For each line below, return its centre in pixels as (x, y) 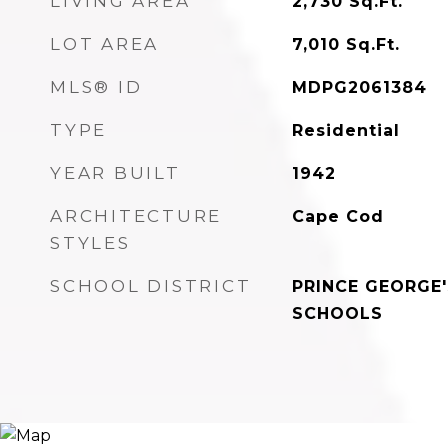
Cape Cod (337, 216)
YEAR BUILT (115, 173)
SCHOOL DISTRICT (151, 286)
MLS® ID (96, 87)
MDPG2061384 (359, 87)
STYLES (90, 243)
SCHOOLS (337, 313)
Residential (345, 130)
